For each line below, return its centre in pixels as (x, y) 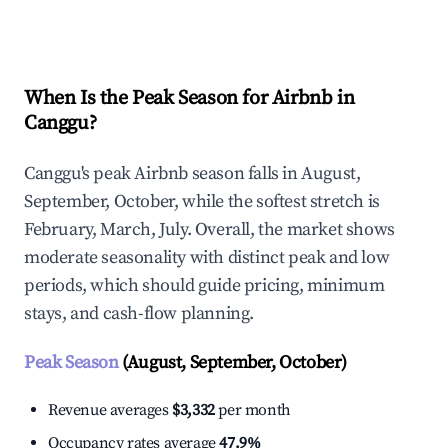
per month (252, 410)
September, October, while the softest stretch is (202, 202)
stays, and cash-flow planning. (139, 314)
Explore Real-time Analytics (159, 16)
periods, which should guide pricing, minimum (204, 286)
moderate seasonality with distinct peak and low (207, 258)
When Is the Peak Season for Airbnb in (189, 99)
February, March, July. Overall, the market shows (209, 230)
